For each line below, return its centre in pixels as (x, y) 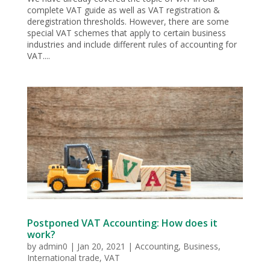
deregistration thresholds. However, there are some (128, 21)
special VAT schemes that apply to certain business (126, 33)
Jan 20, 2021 (101, 246)
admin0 (53, 246)
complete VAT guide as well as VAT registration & (123, 10)
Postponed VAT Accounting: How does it (122, 223)
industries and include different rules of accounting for (132, 44)
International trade (63, 258)
